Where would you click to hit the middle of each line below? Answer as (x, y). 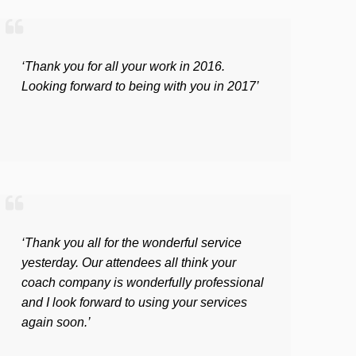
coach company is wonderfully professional (143, 283)
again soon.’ (56, 323)
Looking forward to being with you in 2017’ (140, 87)
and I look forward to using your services (134, 303)
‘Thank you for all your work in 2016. (123, 67)
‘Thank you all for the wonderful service (132, 243)
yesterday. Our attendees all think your (129, 263)
